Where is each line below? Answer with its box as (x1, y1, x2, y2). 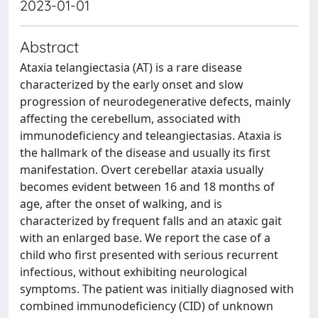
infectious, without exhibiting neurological (20, 264, 247, 280)
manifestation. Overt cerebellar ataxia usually (20, 162, 263, 177)
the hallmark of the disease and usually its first (20, 145, 270, 160)
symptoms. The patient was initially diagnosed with (20, 281, 294, 297)
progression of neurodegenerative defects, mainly (20, 94, 290, 109)
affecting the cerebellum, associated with (20, 111, 241, 126)
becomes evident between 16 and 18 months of (20, 179, 275, 194)
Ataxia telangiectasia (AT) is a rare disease (20, 60, 242, 75)
